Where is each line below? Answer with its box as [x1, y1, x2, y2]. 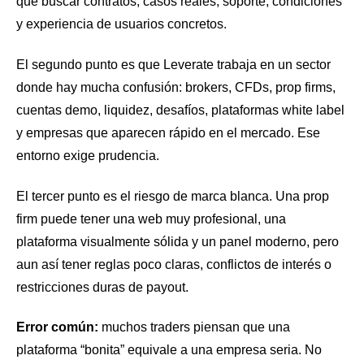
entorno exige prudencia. [16, 149, 159, 163]
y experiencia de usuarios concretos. [16, 17, 227, 32]
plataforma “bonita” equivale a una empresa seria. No [16, 343, 322, 357]
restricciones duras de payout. [16, 279, 188, 294]
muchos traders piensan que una [98, 320, 290, 335]
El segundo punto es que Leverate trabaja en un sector [16, 58, 331, 72]
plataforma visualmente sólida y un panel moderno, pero [16, 234, 339, 249]
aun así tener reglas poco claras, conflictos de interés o [16, 257, 331, 271]
